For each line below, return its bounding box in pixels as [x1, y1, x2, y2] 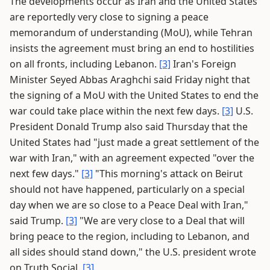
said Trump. [10, 214, 66, 227]
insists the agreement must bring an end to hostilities [10, 42, 254, 55]
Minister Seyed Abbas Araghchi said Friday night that [10, 73, 250, 86]
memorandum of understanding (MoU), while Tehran [10, 26, 253, 39]
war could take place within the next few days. [10, 104, 222, 118]
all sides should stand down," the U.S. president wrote [10, 245, 256, 259]
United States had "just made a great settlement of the [10, 136, 259, 149]
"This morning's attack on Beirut [93, 167, 243, 180]
